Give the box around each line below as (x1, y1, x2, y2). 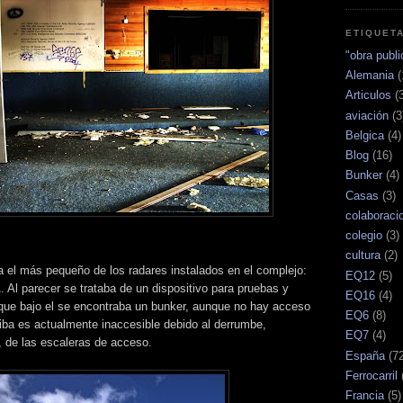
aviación (345, 108, 389, 122)
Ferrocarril (345, 368, 398, 382)
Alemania (345, 68, 394, 83)
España (345, 348, 385, 363)
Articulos (345, 88, 391, 103)
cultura (345, 248, 381, 263)
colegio (345, 228, 382, 243)
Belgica (345, 128, 384, 142)
